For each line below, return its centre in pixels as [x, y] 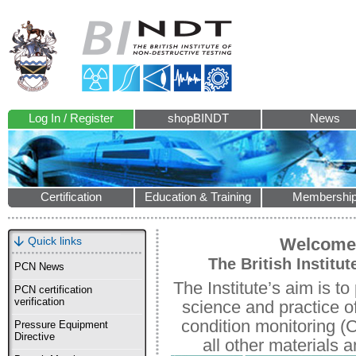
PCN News [39, 267]
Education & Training [198, 197]
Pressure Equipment [61, 325]
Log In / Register [71, 118]
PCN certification [53, 290]
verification [39, 302]
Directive [35, 337]
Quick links [55, 241]
